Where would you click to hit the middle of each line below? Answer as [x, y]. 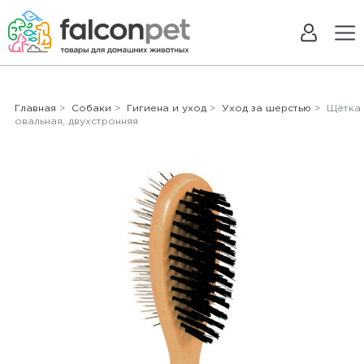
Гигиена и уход [166, 108]
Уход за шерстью [266, 108]
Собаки [91, 108]
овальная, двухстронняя [76, 121]
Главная [35, 108]
